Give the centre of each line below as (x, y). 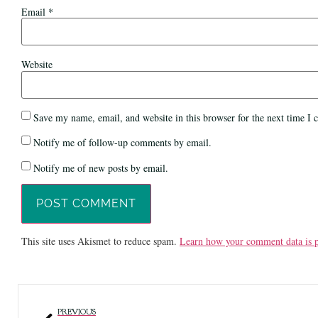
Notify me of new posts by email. (101, 168)
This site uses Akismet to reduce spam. (100, 241)
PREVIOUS (77, 311)
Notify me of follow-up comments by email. (122, 143)
